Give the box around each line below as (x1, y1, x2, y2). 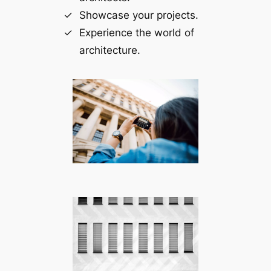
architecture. (79, 44, 140, 56)
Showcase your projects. (79, 8, 198, 21)
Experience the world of (79, 26, 194, 39)
